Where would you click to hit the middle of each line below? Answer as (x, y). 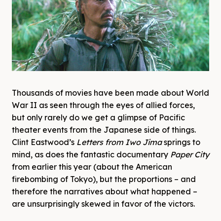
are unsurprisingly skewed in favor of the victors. (103, 204)
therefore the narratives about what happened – (105, 192)
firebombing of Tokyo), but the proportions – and (104, 179)
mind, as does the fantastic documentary (91, 155)
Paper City (190, 155)
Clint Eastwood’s (44, 142)
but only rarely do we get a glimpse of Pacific (98, 118)
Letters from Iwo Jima (119, 142)
